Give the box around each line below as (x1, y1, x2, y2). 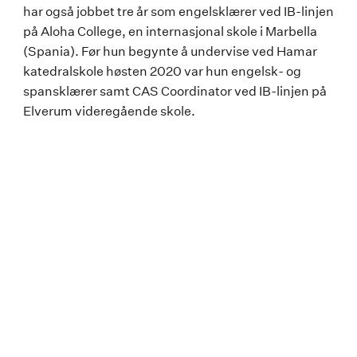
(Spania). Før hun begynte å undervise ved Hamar (23, 43, 317, 59)
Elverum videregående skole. (23, 103, 195, 119)
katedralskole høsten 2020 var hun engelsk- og (23, 63, 301, 79)
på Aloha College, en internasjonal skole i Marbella (23, 23, 317, 39)
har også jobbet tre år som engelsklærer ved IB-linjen (23, 3, 334, 19)
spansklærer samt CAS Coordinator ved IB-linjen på (23, 83, 327, 99)
